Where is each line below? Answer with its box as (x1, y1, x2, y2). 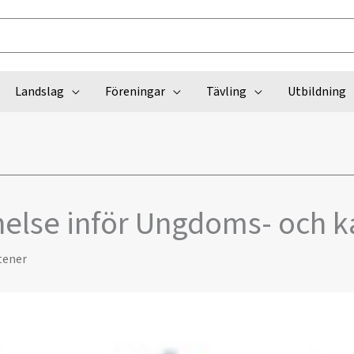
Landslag (14, 83, 64, 100)
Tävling (205, 83, 247, 100)
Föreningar (104, 83, 165, 100)
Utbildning (287, 83, 346, 100)
